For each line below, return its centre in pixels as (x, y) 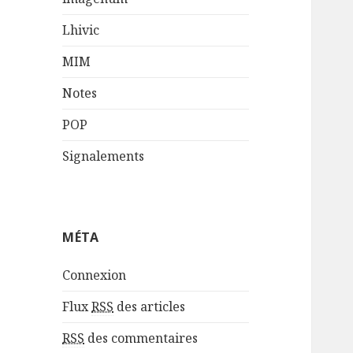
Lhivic (81, 30)
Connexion (95, 275)
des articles (150, 307)
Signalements (104, 156)
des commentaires (141, 338)
